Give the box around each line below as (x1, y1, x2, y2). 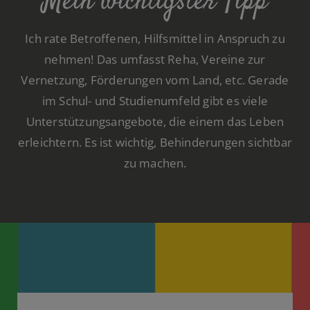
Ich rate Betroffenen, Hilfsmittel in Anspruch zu (25, 30, 285, 46)
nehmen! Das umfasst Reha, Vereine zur (44, 51, 266, 67)
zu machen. (123, 154, 187, 171)
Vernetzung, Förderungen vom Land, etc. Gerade (21, 71, 289, 88)
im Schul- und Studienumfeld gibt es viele (42, 92, 268, 109)
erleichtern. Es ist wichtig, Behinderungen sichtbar (17, 134, 293, 150)
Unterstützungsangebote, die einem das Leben (26, 113, 284, 129)
